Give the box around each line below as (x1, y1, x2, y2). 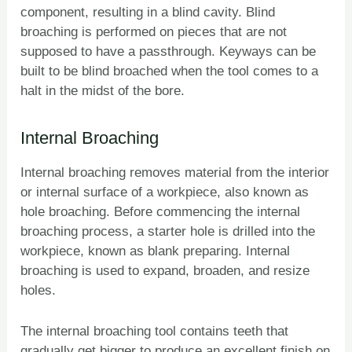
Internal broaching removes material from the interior (20, 165, 330, 181)
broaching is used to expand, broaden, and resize (20, 263, 310, 279)
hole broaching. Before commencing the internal (20, 204, 301, 220)
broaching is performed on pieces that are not (20, 24, 288, 39)
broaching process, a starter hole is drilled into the (20, 224, 316, 240)
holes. (20, 283, 57, 299)
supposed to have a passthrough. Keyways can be (20, 43, 317, 59)
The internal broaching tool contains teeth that (20, 324, 289, 339)
